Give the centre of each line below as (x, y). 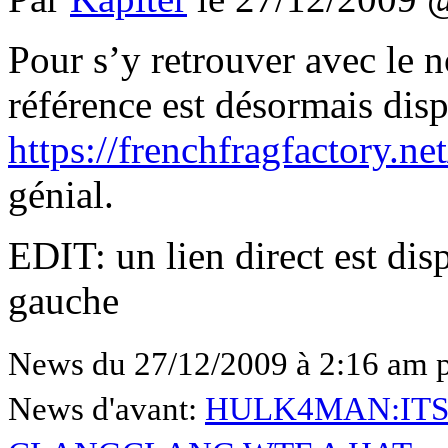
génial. (61, 194)
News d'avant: (106, 408)
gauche (63, 300)
